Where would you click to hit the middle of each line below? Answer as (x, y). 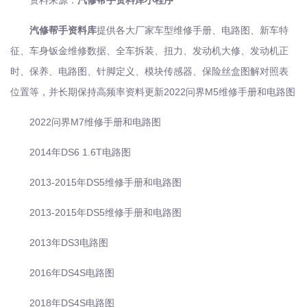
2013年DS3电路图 (69, 243)
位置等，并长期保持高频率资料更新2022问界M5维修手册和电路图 (153, 92)
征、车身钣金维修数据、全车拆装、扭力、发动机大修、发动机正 (149, 51)
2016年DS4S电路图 (72, 273)
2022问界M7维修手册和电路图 (95, 122)
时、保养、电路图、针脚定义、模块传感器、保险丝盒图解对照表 (149, 71)
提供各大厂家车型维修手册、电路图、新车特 (193, 30)
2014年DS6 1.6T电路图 (80, 152)
